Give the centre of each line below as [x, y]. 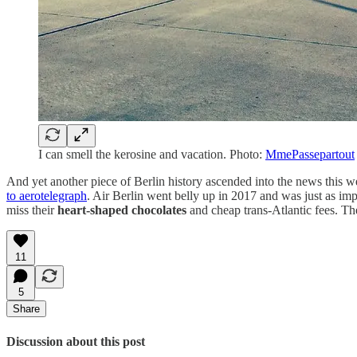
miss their [32, 210]
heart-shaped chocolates [122, 210]
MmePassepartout [310, 155]
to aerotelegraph [47, 196]
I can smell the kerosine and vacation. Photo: [152, 155]
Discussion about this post [76, 341]
